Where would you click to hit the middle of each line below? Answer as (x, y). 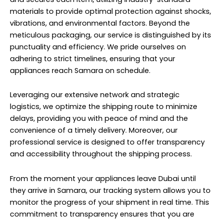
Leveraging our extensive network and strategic (95, 95)
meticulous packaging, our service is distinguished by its (110, 35)
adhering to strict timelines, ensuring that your (92, 58)
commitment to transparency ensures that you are (102, 214)
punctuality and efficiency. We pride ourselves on (98, 47)
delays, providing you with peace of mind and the (99, 119)
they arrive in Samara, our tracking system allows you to (110, 190)
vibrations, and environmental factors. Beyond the (100, 23)
